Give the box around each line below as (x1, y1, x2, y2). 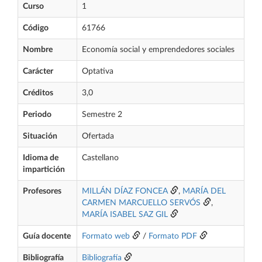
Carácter (23, 67, 53, 75)
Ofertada (82, 132, 114, 140)
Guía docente (23, 232, 71, 240)
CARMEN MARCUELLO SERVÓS (82, 199, 201, 207)
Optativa (82, 67, 113, 75)
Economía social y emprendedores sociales (82, 46, 235, 54)
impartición (23, 166, 65, 174)
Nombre (23, 46, 53, 54)
